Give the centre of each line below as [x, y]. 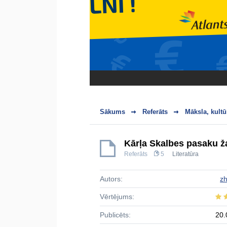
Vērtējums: [117, 197]
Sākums [112, 112]
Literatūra [185, 154]
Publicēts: [115, 215]
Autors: [111, 179]
